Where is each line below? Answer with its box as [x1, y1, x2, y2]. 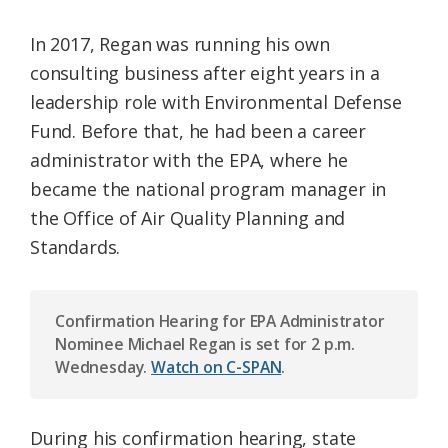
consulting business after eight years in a [30, 61, 380, 86]
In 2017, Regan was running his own [30, 32, 330, 57]
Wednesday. [55, 356, 152, 379]
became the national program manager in [30, 177, 387, 202]
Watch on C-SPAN [151, 356, 282, 379]
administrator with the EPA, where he [30, 148, 348, 173]
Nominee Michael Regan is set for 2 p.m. [55, 333, 355, 356]
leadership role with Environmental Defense [30, 90, 402, 115]
